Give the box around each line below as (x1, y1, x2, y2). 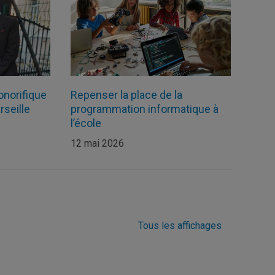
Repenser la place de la (70, 88, 182, 101)
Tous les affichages (138, 219, 222, 231)
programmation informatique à (70, 102, 219, 115)
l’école (70, 116, 101, 130)
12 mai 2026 (70, 137, 124, 149)
